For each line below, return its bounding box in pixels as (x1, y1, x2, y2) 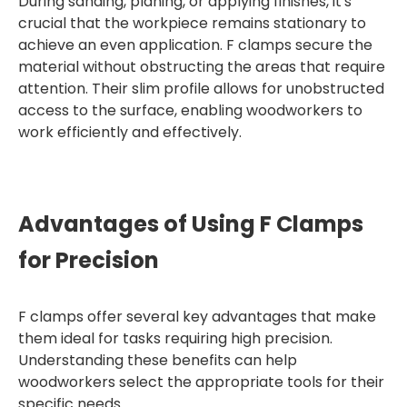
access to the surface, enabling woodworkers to (18, 100, 362, 121)
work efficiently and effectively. (18, 122, 242, 143)
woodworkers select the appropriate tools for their (18, 372, 384, 392)
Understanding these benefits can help (18, 350, 297, 371)
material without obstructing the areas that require (18, 56, 385, 77)
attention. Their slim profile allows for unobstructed (18, 78, 384, 99)
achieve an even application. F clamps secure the (18, 35, 372, 55)
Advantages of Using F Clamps (18, 209, 363, 239)
